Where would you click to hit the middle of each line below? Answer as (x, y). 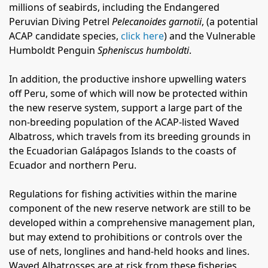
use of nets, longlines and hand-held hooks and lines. (129, 251)
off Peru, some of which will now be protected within (128, 93)
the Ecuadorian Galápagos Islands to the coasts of (123, 151)
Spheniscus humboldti (143, 50)
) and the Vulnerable (210, 36)
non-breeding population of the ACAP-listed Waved (124, 122)
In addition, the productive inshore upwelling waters (128, 79)
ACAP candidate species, (65, 36)
